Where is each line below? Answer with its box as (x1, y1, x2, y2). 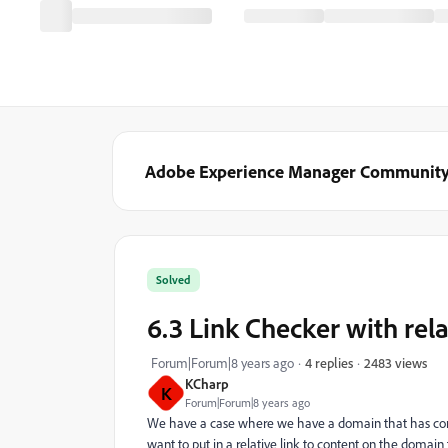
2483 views (364, 353, 427, 371)
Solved (156, 272, 191, 287)
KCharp (185, 375, 229, 392)
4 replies (305, 354, 353, 371)
